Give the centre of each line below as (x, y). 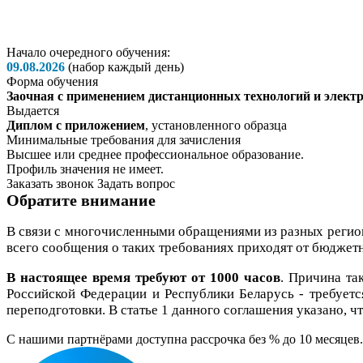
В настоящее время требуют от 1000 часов (144, 278)
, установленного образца (216, 125)
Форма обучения (52, 81)
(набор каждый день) (124, 67)
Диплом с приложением (76, 125)
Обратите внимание (81, 200)
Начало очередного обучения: (88, 52)
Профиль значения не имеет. (85, 169)
